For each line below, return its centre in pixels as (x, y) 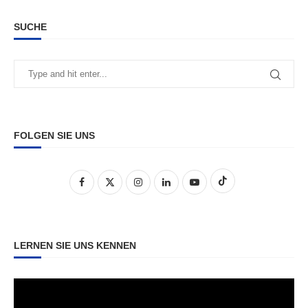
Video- (30, 286)
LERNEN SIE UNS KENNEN (75, 246)
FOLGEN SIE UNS (54, 136)
